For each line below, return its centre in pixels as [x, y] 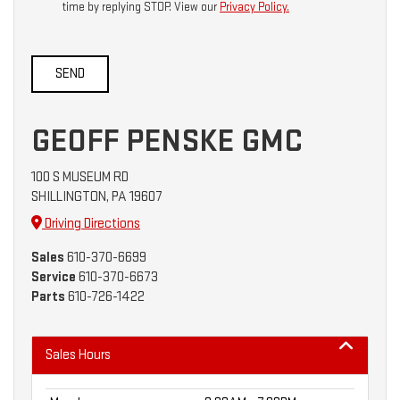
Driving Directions [91, 223]
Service [54, 277]
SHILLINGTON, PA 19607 [97, 196]
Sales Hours [78, 354]
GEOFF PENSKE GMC [167, 141]
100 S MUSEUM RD [80, 177]
